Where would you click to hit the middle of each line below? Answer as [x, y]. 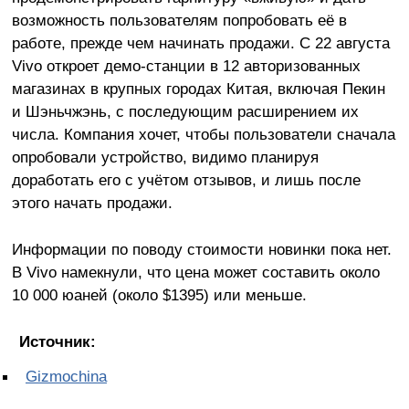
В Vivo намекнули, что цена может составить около [195, 273]
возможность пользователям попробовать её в [179, 21]
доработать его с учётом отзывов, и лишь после [186, 180]
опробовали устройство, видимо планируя [165, 157]
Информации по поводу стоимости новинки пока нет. [201, 250]
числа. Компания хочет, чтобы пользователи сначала [203, 135]
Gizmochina [66, 377]
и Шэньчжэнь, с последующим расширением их [185, 112]
